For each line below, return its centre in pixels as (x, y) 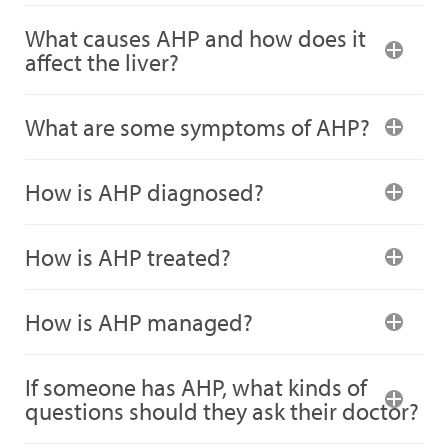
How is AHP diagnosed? (144, 192)
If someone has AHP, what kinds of (196, 387)
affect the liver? (102, 62)
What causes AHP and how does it (195, 38)
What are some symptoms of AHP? (197, 127)
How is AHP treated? (128, 257)
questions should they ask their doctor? (222, 411)
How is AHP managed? (139, 322)
